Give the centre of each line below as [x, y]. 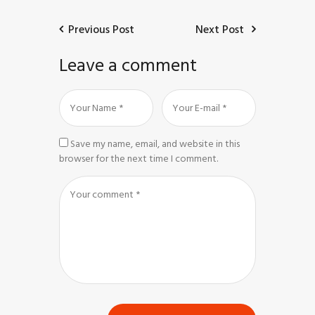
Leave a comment [128, 66]
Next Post [220, 30]
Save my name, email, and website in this [155, 143]
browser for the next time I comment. [139, 158]
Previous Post [101, 30]
